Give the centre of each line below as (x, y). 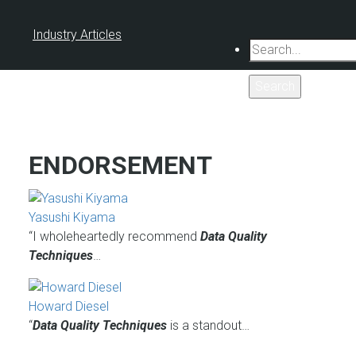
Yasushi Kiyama (72, 217)
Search (270, 47)
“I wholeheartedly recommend (114, 236)
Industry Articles (77, 35)
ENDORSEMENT (120, 165)
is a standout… (208, 325)
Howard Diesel (69, 306)
